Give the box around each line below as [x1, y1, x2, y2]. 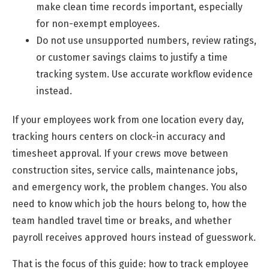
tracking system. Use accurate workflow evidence [36, 68, 253, 80]
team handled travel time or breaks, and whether [12, 215, 232, 227]
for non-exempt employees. [36, 18, 160, 29]
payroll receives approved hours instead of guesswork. [12, 232, 256, 244]
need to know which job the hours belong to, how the [12, 198, 247, 210]
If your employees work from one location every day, [12, 114, 244, 126]
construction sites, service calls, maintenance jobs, [12, 165, 238, 177]
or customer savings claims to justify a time [36, 52, 228, 63]
